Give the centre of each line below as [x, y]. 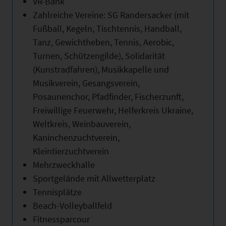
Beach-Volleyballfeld [72, 205]
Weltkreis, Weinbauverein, [82, 124]
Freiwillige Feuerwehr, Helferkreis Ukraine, [113, 110]
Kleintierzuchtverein [71, 151]
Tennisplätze [57, 192]
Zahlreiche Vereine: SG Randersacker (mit [111, 15]
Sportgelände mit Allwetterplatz [94, 178]
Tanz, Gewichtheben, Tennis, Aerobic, [103, 42]
